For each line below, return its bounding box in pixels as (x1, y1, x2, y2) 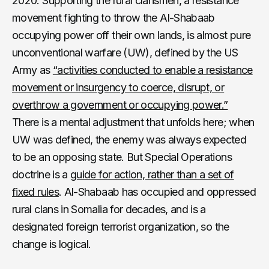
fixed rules (12, 185, 59, 198)
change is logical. (12, 237, 91, 250)
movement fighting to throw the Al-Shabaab (12, 11, 215, 24)
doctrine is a (12, 168, 71, 181)
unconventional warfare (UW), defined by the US (12, 46, 238, 59)
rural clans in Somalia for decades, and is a (12, 202, 206, 216)
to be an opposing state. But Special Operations (12, 150, 232, 163)
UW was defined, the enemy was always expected (12, 133, 247, 146)
